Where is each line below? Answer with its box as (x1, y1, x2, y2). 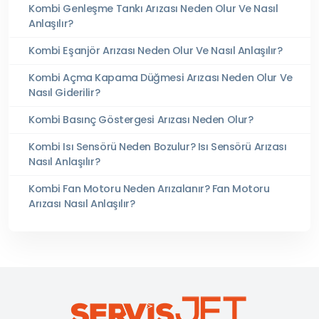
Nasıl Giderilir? (28, 85, 100, 100)
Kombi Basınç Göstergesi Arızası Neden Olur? (28, 112, 253, 127)
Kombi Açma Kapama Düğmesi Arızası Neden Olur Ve (28, 70, 293, 85)
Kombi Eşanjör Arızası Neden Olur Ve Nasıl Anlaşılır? (28, 43, 283, 58)
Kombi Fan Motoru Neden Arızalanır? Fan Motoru (28, 181, 270, 196)
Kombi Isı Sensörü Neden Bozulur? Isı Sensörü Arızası (28, 139, 287, 154)
